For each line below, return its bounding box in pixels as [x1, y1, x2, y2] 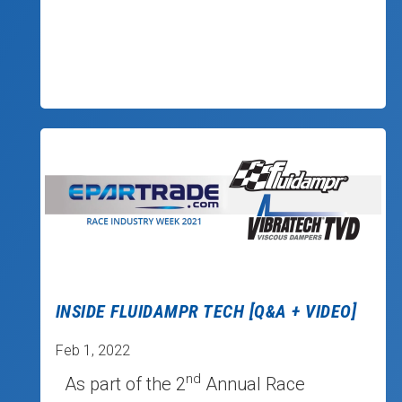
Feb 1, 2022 [55, 341, 130, 359]
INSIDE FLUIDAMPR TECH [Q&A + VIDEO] [55, 300, 357, 322]
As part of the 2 [65, 372, 187, 395]
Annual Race [201, 372, 306, 395]
